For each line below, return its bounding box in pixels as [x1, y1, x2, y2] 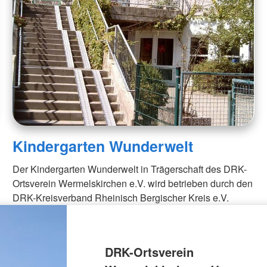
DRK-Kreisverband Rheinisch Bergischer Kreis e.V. [13, 191, 229, 205]
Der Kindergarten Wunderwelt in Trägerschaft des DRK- [13, 162, 247, 176]
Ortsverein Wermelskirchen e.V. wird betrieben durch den [13, 176, 253, 191]
